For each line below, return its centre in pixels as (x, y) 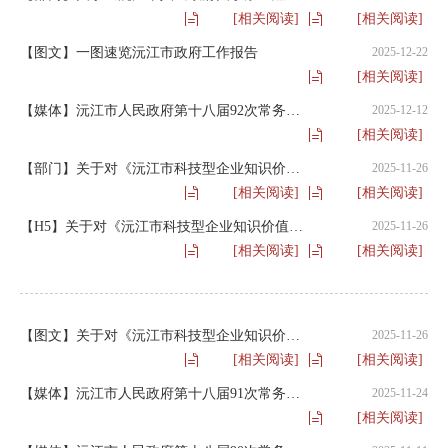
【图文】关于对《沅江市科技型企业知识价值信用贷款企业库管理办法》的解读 (293, 335)
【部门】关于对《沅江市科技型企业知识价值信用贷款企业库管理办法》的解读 (293, 168)
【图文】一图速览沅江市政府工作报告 (139, 52)
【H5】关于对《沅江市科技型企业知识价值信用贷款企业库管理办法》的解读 (296, 226)
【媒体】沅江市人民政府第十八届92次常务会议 (293, 110)
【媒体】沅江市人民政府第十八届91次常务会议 (293, 393)
